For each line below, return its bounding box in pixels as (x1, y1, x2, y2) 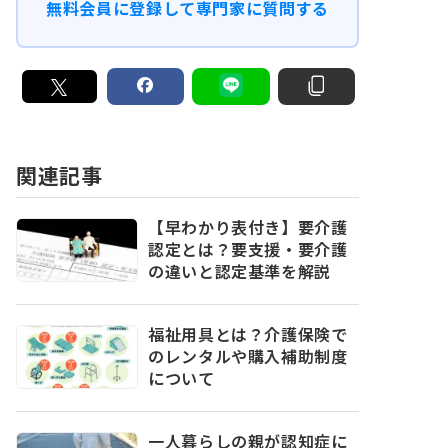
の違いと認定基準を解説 (148, 262, 332, 282)
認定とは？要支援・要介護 (148, 240, 348, 260)
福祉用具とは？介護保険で (148, 325, 348, 345)
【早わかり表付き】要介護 (148, 218, 348, 238)
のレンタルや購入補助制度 (148, 347, 348, 367)
